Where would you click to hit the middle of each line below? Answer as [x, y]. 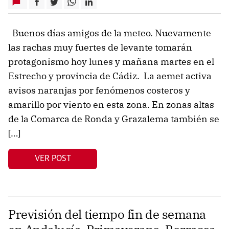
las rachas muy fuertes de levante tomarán [100, 47]
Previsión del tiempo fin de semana [107, 214]
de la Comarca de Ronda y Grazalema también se [114, 119]
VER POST [53, 159]
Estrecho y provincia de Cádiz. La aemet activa [110, 76]
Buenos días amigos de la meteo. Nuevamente [110, 33]
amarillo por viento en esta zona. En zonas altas [111, 104]
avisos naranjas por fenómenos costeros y [99, 90]
